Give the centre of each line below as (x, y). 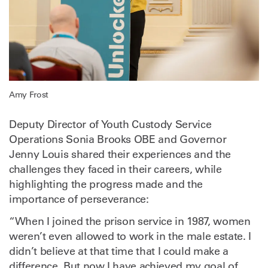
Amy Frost (29, 94)
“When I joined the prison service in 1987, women (130, 221)
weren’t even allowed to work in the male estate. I (130, 236)
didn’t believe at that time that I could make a (119, 251)
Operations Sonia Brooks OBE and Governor (118, 139)
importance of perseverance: (79, 199)
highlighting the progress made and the (106, 184)
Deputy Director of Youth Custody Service (110, 124)
